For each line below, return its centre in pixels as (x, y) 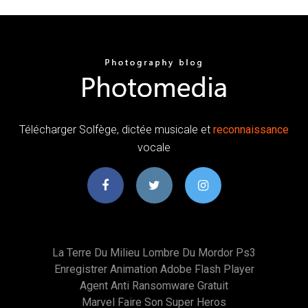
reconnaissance (251, 129)
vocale (154, 147)
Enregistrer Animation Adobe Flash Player (154, 269)
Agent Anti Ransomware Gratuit (154, 285)
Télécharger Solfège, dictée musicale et (116, 129)
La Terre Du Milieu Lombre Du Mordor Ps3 (154, 252)
